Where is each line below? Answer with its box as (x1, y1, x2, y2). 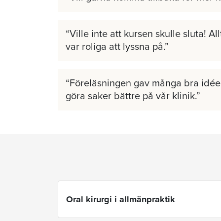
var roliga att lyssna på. (66, 40, 165, 53)
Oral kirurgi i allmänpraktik (66, 193, 175, 205)
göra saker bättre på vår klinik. (66, 90, 196, 102)
